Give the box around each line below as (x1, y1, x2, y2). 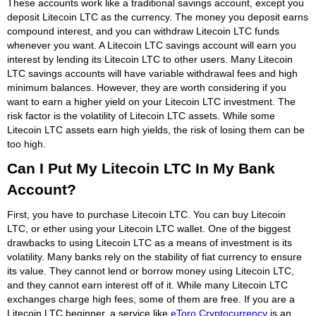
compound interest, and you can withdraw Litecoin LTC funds (7, 25, 279, 37)
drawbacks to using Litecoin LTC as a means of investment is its (7, 236, 292, 248)
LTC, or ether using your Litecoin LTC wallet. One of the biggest (7, 222, 291, 234)
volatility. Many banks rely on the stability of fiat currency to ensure (7, 250, 302, 262)
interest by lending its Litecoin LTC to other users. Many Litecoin (7, 53, 293, 65)
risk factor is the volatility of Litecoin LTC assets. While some (7, 109, 275, 121)
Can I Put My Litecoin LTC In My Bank (7, 159, 275, 176)
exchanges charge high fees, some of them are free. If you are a (7, 293, 295, 305)
